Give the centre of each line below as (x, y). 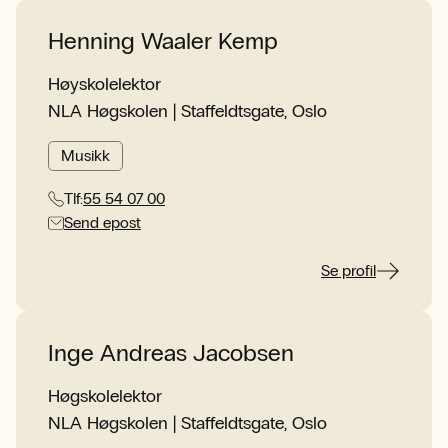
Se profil (348, 270)
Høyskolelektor (104, 84)
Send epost (102, 222)
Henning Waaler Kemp (163, 40)
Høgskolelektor (105, 396)
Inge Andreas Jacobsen (171, 352)
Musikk (85, 155)
